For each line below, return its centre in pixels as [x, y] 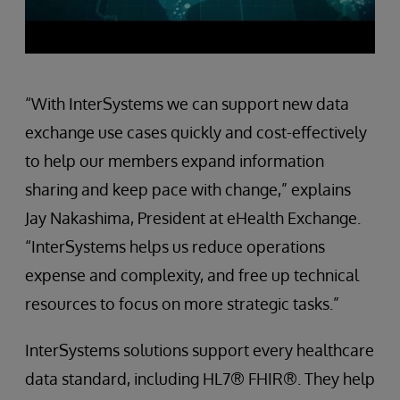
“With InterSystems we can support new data [187, 103]
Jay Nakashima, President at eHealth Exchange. [193, 217]
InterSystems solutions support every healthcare [200, 350]
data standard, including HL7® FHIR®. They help [200, 378]
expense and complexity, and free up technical [192, 275]
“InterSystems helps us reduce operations [175, 246]
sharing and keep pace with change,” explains [188, 189]
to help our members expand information [175, 160]
